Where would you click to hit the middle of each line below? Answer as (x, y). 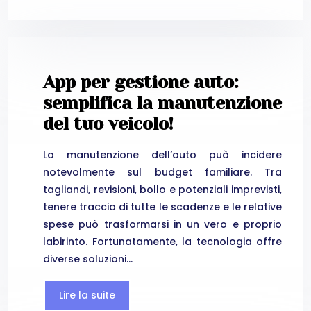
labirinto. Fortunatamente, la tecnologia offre (162, 242)
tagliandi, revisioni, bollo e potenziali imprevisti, (162, 190)
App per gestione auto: (141, 82)
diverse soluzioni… (88, 259)
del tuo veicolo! (108, 124)
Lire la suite (87, 295)
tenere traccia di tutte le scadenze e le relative (162, 207)
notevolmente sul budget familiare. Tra (162, 173)
